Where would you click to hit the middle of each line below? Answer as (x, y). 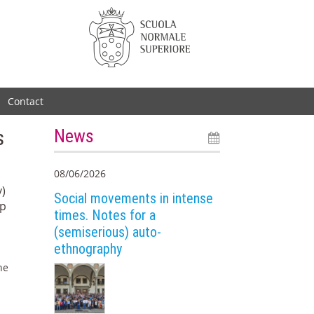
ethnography (88, 248)
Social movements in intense (134, 198)
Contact (26, 101)
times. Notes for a (105, 215)
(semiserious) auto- (108, 232)
